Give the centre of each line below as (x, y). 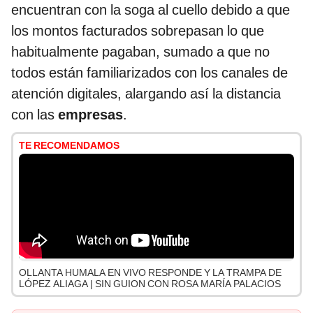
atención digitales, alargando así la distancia (146, 94)
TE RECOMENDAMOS (69, 146)
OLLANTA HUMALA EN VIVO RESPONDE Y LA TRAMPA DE (150, 273)
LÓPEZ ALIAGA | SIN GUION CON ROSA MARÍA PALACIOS (150, 284)
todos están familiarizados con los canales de (150, 73)
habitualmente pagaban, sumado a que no (140, 52)
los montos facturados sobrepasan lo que (138, 31)
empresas (90, 115)
